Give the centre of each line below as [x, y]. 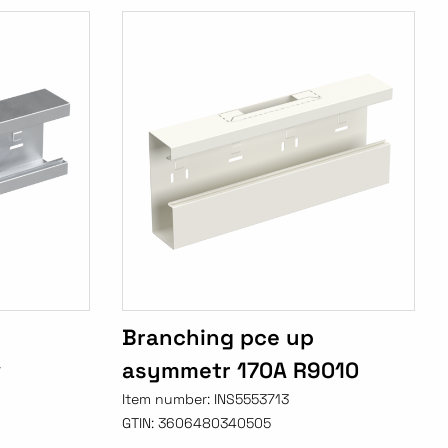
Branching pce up [218, 337]
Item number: [168, 399]
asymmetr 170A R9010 [241, 370]
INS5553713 [252, 399]
